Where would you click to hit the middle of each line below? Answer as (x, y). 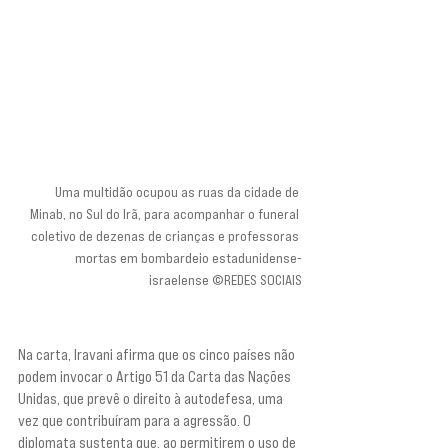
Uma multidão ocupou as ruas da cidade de (178, 191)
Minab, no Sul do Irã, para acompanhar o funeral (166, 213)
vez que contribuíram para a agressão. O (136, 420)
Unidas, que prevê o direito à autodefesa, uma (152, 398)
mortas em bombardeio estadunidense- (188, 257)
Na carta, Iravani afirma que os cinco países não (158, 354)
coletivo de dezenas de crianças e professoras (166, 235)
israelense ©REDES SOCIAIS (225, 279)
